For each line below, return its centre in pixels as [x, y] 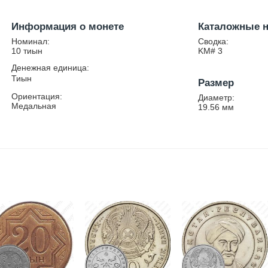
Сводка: [214, 41]
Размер [216, 83]
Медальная [34, 106]
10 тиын [27, 51]
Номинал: [31, 41]
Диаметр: [217, 98]
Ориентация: [37, 96]
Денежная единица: [51, 68]
